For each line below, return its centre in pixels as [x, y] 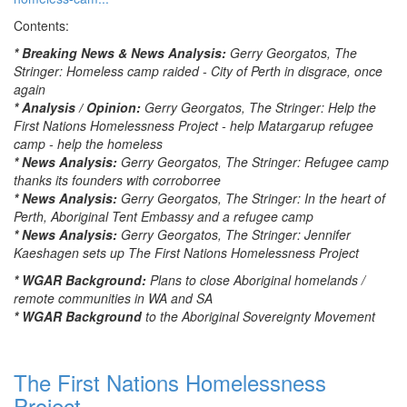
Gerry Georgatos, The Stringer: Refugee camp [255, 162]
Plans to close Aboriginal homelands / [258, 280]
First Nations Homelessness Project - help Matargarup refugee [194, 125]
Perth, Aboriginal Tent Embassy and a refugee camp [164, 216]
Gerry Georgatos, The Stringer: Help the [260, 107]
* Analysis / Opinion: [79, 107]
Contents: [41, 25]
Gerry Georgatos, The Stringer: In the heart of [253, 198]
